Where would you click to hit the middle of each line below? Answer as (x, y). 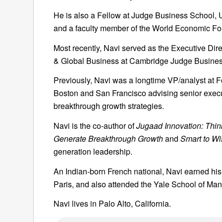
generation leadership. (93, 151)
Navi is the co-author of (95, 125)
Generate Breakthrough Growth (108, 138)
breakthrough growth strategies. (109, 106)
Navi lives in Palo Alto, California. (112, 204)
